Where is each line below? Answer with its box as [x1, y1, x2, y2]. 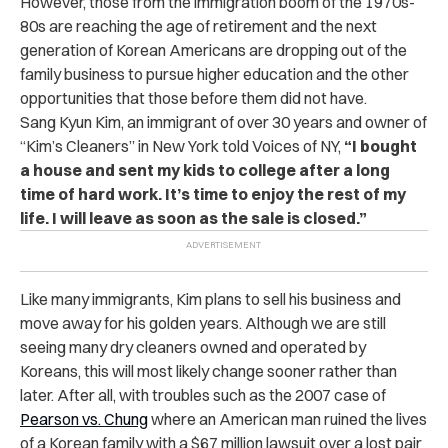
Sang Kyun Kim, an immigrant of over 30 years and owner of [20, 111, 427, 132]
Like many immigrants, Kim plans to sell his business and [20, 288, 401, 309]
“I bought [344, 135, 417, 156]
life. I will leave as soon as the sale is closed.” [20, 207, 367, 228]
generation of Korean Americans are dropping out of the [20, 39, 407, 60]
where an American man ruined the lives [148, 408, 427, 429]
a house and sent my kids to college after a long [20, 159, 390, 180]
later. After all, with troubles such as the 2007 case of [20, 384, 386, 405]
